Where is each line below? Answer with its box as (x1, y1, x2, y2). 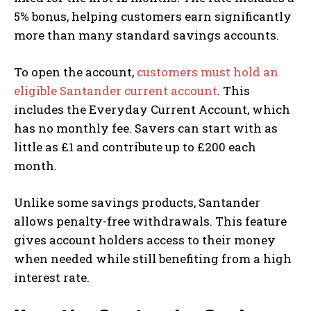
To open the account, (14, 63, 137, 80)
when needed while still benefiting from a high (14, 250, 292, 267)
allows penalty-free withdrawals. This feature (14, 212, 287, 229)
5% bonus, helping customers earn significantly (14, 8, 292, 24)
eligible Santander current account (14, 82, 217, 99)
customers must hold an (137, 63, 278, 80)
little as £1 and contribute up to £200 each (14, 138, 256, 155)
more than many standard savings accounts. (14, 26, 279, 43)
